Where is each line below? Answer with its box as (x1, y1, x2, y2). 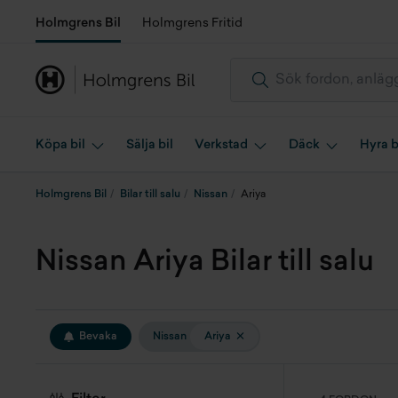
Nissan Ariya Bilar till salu (36, 249, 374, 277)
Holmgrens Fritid (142, 17, 243, 30)
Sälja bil (125, 139, 173, 152)
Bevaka (78, 331, 117, 342)
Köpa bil (36, 139, 85, 152)
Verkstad (194, 139, 248, 152)
